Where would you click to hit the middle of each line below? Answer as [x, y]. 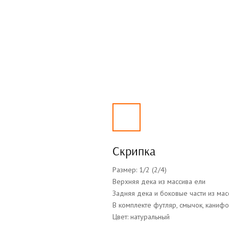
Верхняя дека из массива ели [159, 181]
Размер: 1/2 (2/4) [140, 169]
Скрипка [134, 151]
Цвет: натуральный [141, 216]
